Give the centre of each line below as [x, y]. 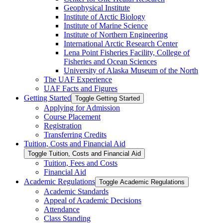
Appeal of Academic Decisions [93, 200]
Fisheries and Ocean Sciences [110, 61]
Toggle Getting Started [108, 98]
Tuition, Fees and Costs [81, 163]
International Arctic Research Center [121, 43]
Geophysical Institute [97, 7]
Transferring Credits [75, 134]
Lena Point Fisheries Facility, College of [127, 52]
